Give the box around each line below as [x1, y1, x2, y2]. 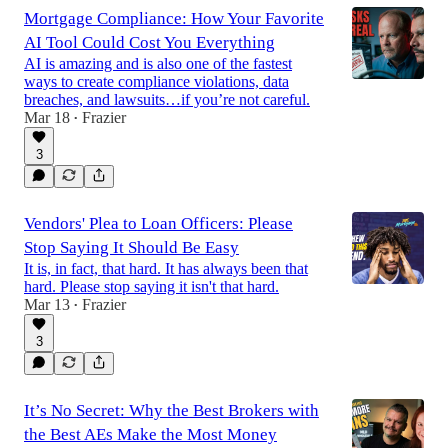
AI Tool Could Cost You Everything [24, 33, 275, 53]
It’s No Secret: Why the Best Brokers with [24, 401, 319, 421]
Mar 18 [24, 109, 70, 127]
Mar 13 [24, 296, 70, 314]
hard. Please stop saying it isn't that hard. [24, 278, 279, 296]
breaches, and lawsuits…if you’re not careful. [24, 91, 310, 109]
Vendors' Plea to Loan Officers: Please [24, 214, 293, 234]
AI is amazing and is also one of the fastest [24, 55, 292, 73]
